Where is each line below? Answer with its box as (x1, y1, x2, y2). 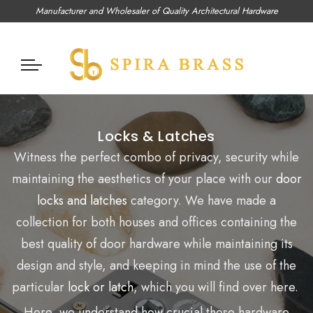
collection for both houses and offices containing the (16, 213, 297, 232)
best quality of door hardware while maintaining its (20, 235, 293, 254)
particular (11, 278, 68, 297)
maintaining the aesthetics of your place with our (11, 170, 272, 189)
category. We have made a (127, 191, 276, 210)
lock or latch (67, 278, 133, 297)
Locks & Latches (98, 126, 215, 147)
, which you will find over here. (133, 278, 298, 297)
